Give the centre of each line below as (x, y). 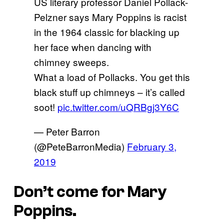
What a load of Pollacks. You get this (112, 77)
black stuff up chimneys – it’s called (109, 92)
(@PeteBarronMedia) (80, 146)
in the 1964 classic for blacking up (107, 32)
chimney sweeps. (71, 62)
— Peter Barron (67, 131)
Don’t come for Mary (90, 192)
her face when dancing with (93, 47)
